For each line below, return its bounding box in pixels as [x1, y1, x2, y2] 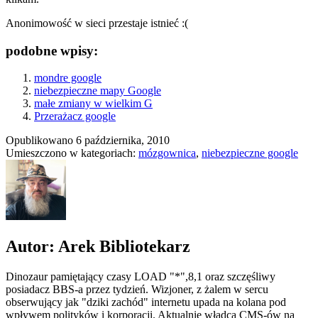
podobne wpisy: [6, 43, 98, 58]
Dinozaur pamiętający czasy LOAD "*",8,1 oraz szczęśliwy [6, 270, 275, 283]
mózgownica [138, 147, 196, 160]
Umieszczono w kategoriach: [6, 147, 138, 160]
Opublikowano [6, 134, 76, 147]
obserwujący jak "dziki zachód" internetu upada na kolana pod [6, 296, 286, 309]
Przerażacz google [34, 110, 116, 123]
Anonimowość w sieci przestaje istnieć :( [6, 16, 188, 29]
